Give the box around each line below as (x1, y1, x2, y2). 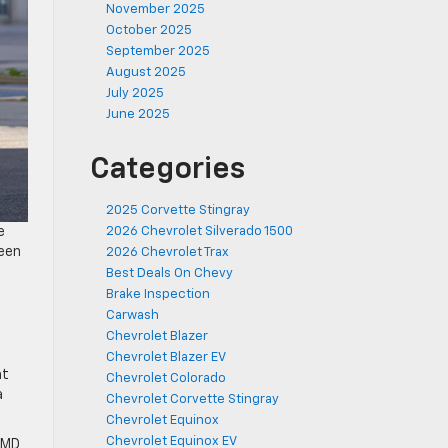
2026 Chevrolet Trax (106, 246, 229, 259)
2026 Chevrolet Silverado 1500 (106, 225, 293, 238)
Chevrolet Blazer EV (106, 351, 226, 364)
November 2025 (106, 3, 205, 16)
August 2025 (106, 66, 186, 79)
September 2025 (106, 45, 210, 58)
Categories (90, 155, 245, 185)
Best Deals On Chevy (106, 267, 233, 280)
